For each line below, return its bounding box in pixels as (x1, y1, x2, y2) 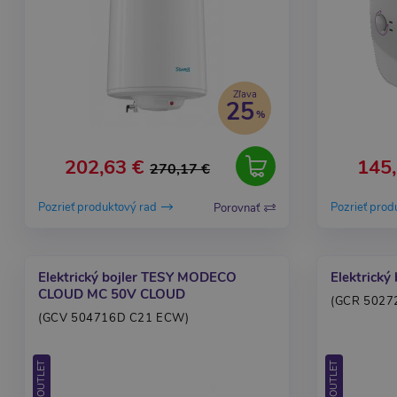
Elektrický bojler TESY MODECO (38, 269, 237, 286)
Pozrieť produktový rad (38, 199, 157, 216)
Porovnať (214, 200, 260, 216)
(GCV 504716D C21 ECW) (38, 310, 190, 326)
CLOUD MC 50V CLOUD (38, 285, 185, 303)
